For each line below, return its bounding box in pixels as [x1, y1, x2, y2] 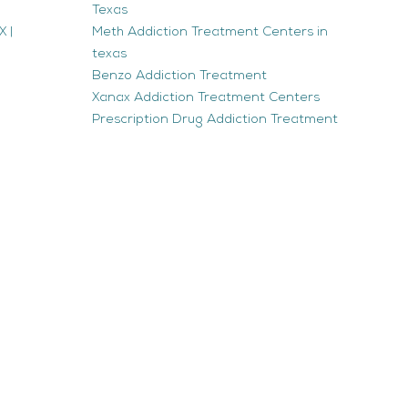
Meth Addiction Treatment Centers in [92, 25, 328, 39]
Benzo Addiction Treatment [92, 68, 267, 83]
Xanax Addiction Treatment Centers [92, 90, 320, 105]
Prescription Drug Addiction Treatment [92, 112, 338, 127]
